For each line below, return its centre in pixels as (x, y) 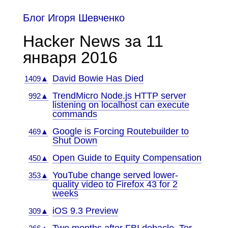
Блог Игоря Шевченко (74, 18)
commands (75, 114)
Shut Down (75, 140)
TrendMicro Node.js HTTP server (119, 96)
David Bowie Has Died (98, 78)
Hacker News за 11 (93, 41)
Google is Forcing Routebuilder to (120, 131)
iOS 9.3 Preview (85, 211)
